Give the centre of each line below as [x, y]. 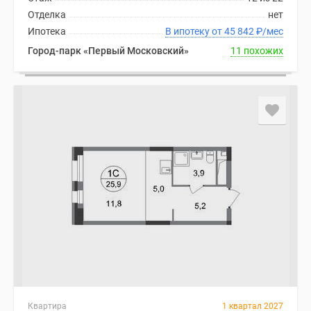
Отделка [47, 15]
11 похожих [257, 51]
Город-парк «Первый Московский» [108, 51]
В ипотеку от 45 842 [240, 31]
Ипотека [47, 31]
